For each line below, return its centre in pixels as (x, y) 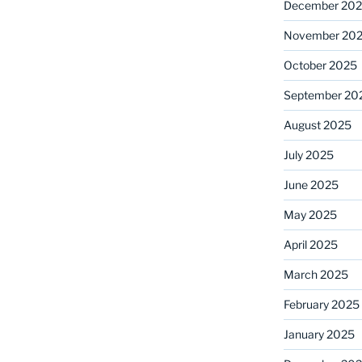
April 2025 (310, 244)
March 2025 (316, 274)
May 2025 (310, 214)
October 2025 (320, 65)
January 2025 (319, 334)
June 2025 (311, 184)
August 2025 (317, 124)
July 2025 (308, 154)
